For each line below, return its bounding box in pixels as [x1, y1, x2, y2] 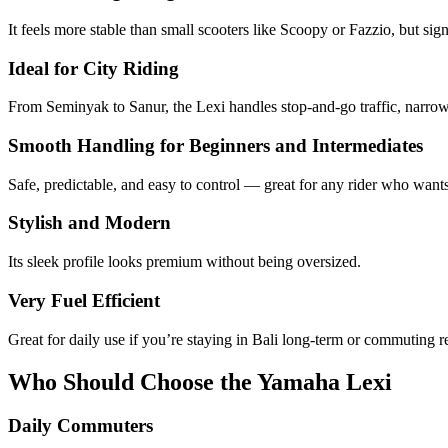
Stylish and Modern [8, 212, 171, 234]
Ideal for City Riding [8, 57, 179, 79]
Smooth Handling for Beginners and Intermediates [8, 135, 423, 156]
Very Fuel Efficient [8, 289, 160, 311]
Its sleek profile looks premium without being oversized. [8, 253, 361, 271]
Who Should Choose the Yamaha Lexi [8, 368, 392, 395]
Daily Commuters [8, 415, 153, 437]
